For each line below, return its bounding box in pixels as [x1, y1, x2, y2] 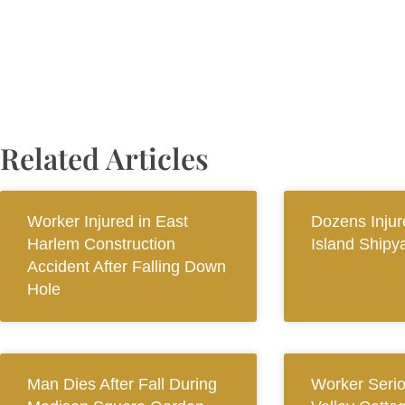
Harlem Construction [27, 235, 175, 254]
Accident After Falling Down [27, 258, 226, 277]
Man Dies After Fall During [27, 375, 217, 394]
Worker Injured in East [27, 212, 188, 231]
